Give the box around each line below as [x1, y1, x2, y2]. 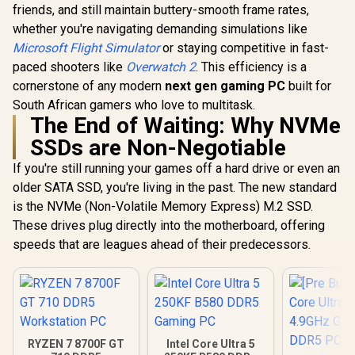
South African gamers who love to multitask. [13, 97, 255, 113]
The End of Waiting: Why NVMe [30, 113, 341, 139]
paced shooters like [13, 59, 126, 74]
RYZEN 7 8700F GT [27, 338, 124, 350]
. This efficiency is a [196, 59, 307, 74]
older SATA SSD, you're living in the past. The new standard [13, 180, 337, 195]
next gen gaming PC [165, 78, 285, 94]
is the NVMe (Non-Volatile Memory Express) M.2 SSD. [13, 199, 313, 214]
